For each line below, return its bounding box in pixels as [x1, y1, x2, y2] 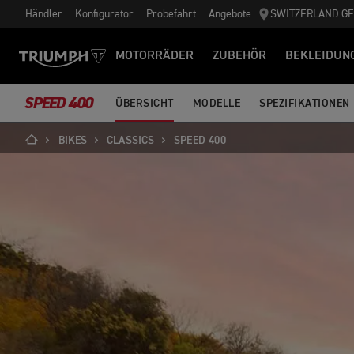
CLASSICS [107, 135, 155, 146]
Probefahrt [146, 8, 196, 20]
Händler [25, 8, 62, 20]
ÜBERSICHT [115, 97, 174, 109]
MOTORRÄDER [115, 50, 194, 62]
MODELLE [192, 97, 240, 109]
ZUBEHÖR [213, 50, 266, 62]
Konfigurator [75, 8, 134, 20]
